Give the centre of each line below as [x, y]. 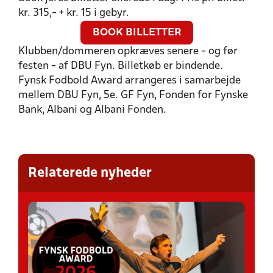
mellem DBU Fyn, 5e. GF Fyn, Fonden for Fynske [133, 96]
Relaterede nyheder [90, 173]
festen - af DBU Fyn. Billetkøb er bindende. [122, 66]
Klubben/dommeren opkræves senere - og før [128, 52]
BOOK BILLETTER [136, 33]
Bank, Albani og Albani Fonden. [92, 110]
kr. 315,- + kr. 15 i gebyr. [74, 13]
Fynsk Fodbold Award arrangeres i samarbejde [129, 81]
